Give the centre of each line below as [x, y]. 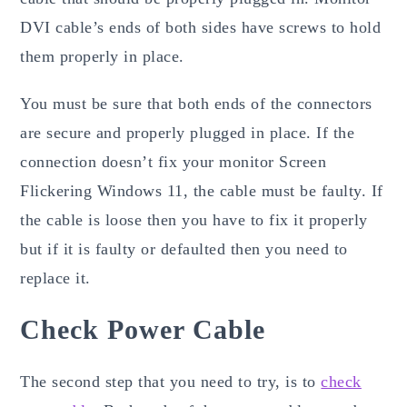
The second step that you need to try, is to [171, 381]
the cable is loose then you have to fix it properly [194, 219]
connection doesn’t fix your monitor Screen [174, 161]
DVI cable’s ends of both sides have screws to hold [201, 27]
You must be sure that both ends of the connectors [196, 103]
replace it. [55, 278]
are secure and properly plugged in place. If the [188, 132]
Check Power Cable [143, 329]
